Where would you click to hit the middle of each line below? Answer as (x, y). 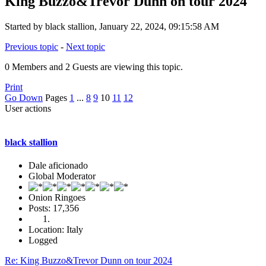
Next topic (85, 46)
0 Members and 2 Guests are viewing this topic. (94, 66)
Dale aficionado (58, 166)
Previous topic (31, 46)
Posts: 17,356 (54, 208)
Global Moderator (62, 176)
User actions (28, 108)
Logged (43, 240)
